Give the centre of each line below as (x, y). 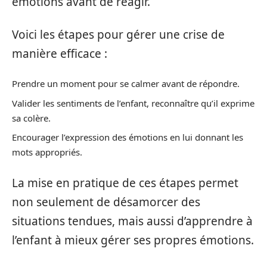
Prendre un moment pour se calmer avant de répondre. (126, 84)
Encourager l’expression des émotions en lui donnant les (128, 137)
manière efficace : (60, 53)
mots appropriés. (47, 152)
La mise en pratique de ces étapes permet (125, 183)
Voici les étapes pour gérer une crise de (118, 34)
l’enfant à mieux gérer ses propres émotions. (133, 240)
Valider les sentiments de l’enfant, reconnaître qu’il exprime (133, 103)
